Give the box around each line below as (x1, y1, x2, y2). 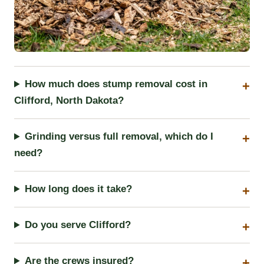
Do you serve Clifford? (25, 219, 131, 231)
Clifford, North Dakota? (14, 95, 124, 107)
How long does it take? (25, 183, 133, 195)
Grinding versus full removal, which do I (25, 131, 214, 143)
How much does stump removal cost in (25, 78, 208, 90)
